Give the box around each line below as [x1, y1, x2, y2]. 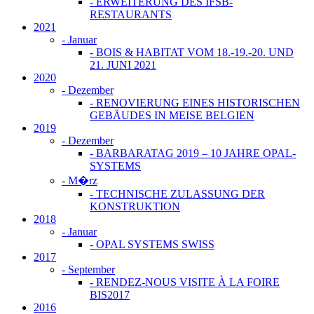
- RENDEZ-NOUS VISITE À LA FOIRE [90, 275, 280, 288]
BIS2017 [90, 288, 130, 301]
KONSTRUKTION [90, 200, 180, 212]
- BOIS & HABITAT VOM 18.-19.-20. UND [90, 46, 294, 58]
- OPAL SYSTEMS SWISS [90, 238, 214, 250]
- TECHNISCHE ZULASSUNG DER [90, 187, 265, 200]
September [65, 263, 115, 275]
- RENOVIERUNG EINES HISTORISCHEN [90, 96, 300, 109]
